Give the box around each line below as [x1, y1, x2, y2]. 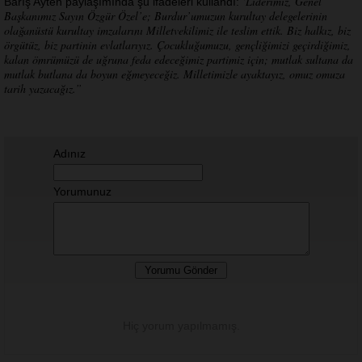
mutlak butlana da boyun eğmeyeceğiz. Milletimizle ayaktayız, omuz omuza [4, 65, 345, 82]
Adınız [53, 146, 86, 160]
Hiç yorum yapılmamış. [122, 318, 240, 332]
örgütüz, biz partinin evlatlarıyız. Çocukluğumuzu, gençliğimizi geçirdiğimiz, [4, 36, 351, 53]
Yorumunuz [53, 184, 112, 198]
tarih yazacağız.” [4, 80, 82, 96]
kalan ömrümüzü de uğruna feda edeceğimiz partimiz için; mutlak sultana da [4, 51, 353, 67]
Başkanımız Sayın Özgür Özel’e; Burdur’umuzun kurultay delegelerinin [4, 7, 327, 23]
